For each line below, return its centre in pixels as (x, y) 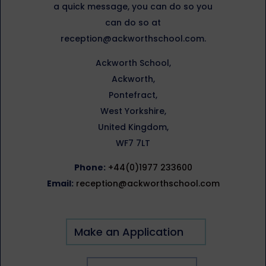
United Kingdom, (133, 127)
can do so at (133, 23)
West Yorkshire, (133, 111)
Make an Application (129, 232)
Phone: (90, 168)
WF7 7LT (133, 143)
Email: (60, 184)
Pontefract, (133, 95)
